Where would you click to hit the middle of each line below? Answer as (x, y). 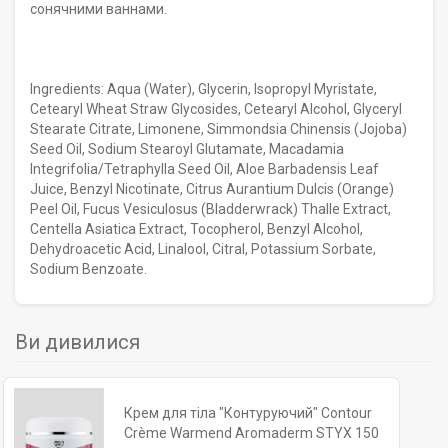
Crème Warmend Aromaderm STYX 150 (239, 432)
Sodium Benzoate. (88, 268)
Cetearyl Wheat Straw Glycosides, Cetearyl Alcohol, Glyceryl (216, 108)
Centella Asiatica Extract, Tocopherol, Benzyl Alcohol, (196, 228)
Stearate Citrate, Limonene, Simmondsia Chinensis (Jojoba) (218, 128)
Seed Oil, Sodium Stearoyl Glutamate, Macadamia (187, 148)
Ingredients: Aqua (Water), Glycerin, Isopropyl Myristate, (203, 88)
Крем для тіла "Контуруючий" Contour (248, 412)
